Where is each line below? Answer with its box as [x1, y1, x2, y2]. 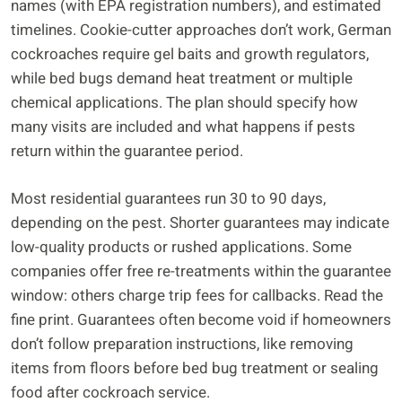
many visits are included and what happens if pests [11, 116, 355, 139]
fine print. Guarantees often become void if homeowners [11, 308, 391, 331]
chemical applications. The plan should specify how [11, 92, 358, 115]
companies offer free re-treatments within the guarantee [11, 259, 391, 283]
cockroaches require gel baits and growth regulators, [11, 43, 369, 66]
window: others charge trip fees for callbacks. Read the [11, 284, 383, 307]
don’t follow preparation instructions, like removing [11, 332, 354, 355]
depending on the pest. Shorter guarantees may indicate [11, 211, 389, 234]
